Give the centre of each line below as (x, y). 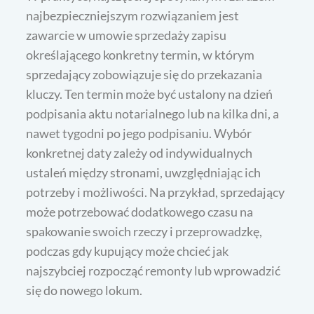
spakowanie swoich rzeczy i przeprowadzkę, (144, 231)
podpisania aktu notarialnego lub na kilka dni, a (153, 113)
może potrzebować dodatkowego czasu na (140, 211)
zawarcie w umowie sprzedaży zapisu (127, 35)
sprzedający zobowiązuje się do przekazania (144, 74)
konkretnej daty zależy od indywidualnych (139, 152)
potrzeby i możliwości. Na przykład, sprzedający (156, 192)
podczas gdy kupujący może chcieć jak (128, 251)
